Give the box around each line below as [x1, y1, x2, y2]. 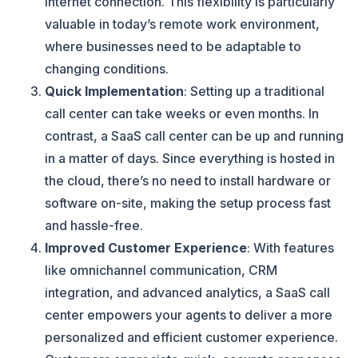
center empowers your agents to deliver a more [45, 307, 332, 323]
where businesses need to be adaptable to [45, 38, 301, 54]
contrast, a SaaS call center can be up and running [45, 128, 344, 144]
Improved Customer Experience [45, 240, 247, 256]
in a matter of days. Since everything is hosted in [45, 150, 335, 166]
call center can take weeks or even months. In [45, 105, 319, 121]
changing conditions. [45, 61, 169, 77]
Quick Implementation [45, 83, 184, 99]
